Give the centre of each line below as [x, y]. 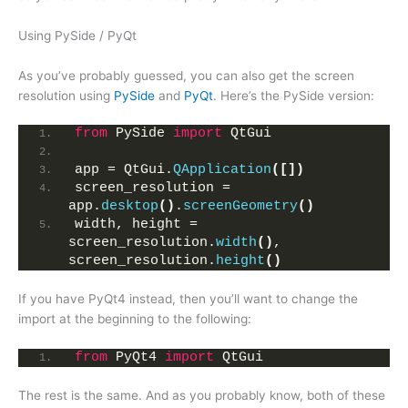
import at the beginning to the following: [135, 319]
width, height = [136, 225]
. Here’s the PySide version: [294, 95]
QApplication [222, 170]
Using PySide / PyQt [77, 35]
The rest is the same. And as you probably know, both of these [202, 396]
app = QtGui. [124, 170]
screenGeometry [240, 207]
